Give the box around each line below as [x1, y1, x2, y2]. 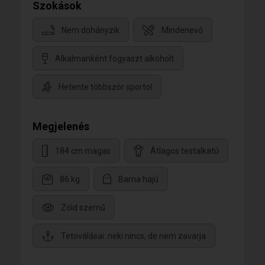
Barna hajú [118, 174, 159, 184]
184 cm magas [55, 146, 111, 156]
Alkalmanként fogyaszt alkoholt [55, 53, 174, 63]
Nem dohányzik [62, 25, 119, 35]
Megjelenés [33, 119, 89, 132]
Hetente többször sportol [59, 82, 152, 92]
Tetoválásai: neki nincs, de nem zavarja [61, 231, 206, 241]
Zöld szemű [61, 202, 105, 212]
